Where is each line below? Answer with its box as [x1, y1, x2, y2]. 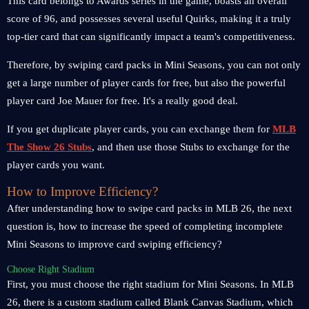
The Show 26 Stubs [7, 141, 92, 152]
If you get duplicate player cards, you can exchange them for [7, 123, 272, 134]
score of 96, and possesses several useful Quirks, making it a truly [7, 13, 291, 24]
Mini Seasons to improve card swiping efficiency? [7, 239, 222, 250]
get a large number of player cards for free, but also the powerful [7, 77, 286, 88]
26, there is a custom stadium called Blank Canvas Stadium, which [7, 297, 293, 308]
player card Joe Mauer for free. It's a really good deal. [7, 95, 238, 106]
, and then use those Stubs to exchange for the [92, 141, 290, 152]
